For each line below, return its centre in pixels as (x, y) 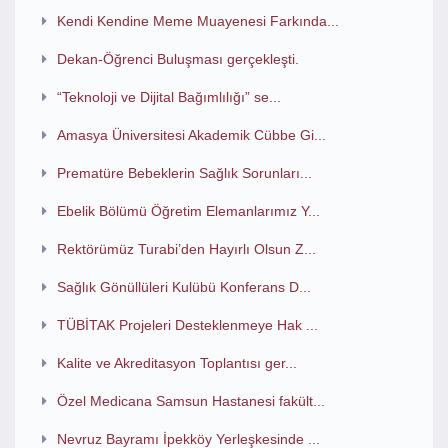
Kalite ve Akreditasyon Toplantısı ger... (176, 363)
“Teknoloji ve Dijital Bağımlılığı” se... (168, 97)
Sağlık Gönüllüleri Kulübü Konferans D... (183, 287)
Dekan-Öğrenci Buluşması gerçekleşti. (177, 59)
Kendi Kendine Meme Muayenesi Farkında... (197, 21)
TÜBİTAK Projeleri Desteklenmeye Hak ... (187, 325)
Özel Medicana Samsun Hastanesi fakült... (190, 401)
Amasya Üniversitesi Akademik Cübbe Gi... (191, 135)
